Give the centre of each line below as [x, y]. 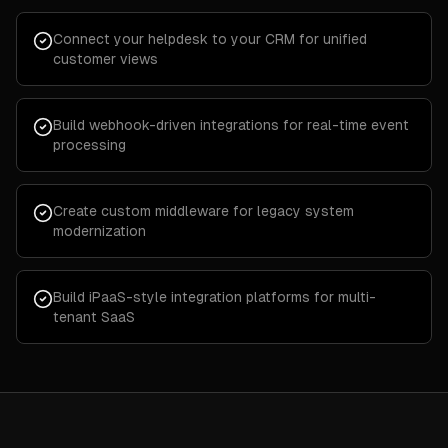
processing [89, 145]
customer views [105, 59]
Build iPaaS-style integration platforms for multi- [214, 297]
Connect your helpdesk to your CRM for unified [210, 39]
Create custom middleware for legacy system [203, 211]
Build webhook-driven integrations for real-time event [231, 125]
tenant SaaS [94, 317]
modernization [99, 231]
